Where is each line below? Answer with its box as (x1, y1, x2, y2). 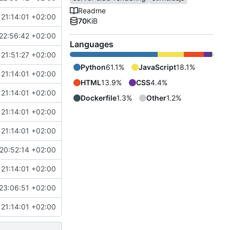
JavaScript (139, 63, 176, 72)
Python (81, 63, 106, 72)
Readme (78, 6, 106, 15)
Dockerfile (81, 93, 117, 103)
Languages (70, 39, 113, 50)
